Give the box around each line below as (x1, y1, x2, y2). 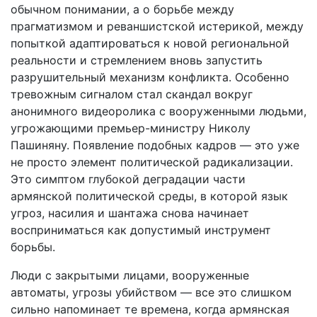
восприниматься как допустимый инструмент (11, 222, 271, 237)
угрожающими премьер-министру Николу (11, 120, 250, 135)
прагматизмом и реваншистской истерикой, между (11, 18, 304, 33)
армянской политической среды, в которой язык (11, 188, 288, 203)
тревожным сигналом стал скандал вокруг (11, 86, 253, 101)
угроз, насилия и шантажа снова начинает (11, 205, 249, 220)
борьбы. (11, 239, 55, 254)
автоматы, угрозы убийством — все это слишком (11, 284, 292, 299)
